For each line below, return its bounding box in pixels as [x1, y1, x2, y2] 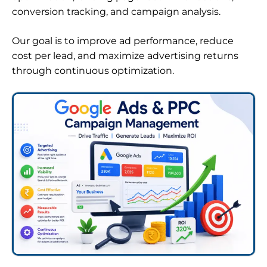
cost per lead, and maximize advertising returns [12, 50, 238, 62]
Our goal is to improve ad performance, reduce [12, 35, 234, 47]
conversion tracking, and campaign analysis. [12, 6, 221, 18]
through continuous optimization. [12, 65, 174, 77]
